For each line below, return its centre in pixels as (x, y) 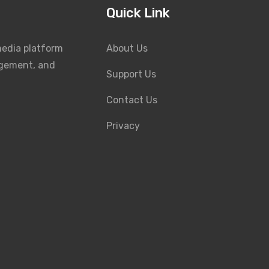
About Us (127, 48)
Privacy (123, 126)
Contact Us (132, 100)
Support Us (131, 74)
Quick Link (138, 13)
